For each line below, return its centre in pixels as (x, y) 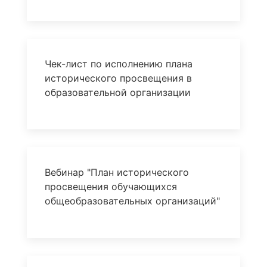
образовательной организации (117, 92)
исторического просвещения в (118, 78)
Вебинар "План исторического (117, 172)
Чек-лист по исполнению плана (118, 64)
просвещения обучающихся (111, 187)
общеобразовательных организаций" (132, 201)
